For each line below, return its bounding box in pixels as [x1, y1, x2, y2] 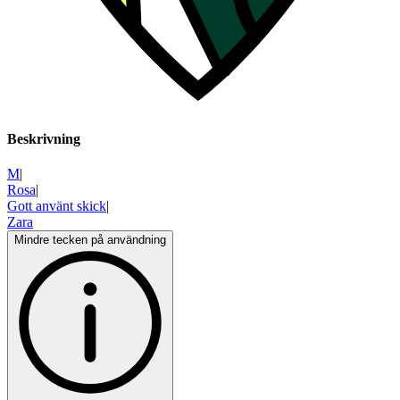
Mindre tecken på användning [14, 233, 166, 247]
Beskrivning [7, 131, 80, 147]
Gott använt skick [7, 198, 106, 214]
